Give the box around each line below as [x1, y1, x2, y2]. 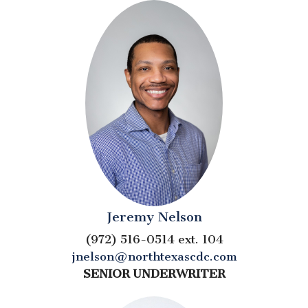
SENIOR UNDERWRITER [82, 266, 225, 280]
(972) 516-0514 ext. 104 [85, 232, 223, 246]
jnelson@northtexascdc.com [71, 249, 237, 263]
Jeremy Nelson [106, 208, 202, 225]
